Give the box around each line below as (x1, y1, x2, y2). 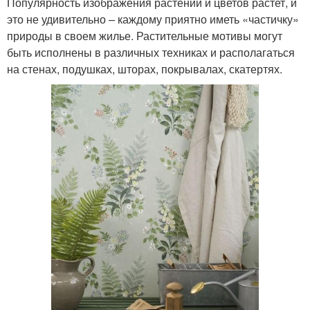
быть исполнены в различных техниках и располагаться (7, 44, 295, 60)
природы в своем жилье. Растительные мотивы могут (7, 27, 282, 44)
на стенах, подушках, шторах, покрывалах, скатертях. (7, 60, 282, 77)
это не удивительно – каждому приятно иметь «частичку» (7, 10, 299, 27)
